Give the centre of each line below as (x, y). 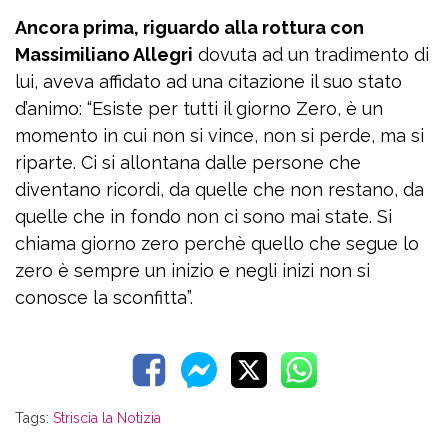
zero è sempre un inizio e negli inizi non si (192, 270)
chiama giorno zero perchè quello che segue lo (217, 243)
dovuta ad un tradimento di (311, 54)
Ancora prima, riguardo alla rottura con (189, 27)
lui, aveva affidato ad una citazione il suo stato (208, 81)
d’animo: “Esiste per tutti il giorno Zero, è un (199, 108)
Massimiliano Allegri (104, 54)
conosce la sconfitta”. (104, 297)
